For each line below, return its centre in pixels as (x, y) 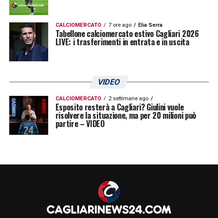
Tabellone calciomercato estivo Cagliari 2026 (127, 33)
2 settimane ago (128, 98)
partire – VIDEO (80, 123)
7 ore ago (120, 25)
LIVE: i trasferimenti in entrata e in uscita (122, 42)
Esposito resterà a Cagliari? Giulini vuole (119, 107)
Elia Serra (150, 25)
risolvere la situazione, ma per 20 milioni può (126, 115)
